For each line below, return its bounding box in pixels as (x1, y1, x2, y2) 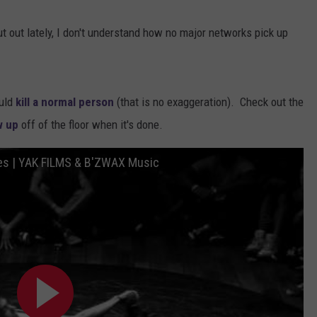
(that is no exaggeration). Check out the (114, 95, 304, 110)
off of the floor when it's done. (18, 117, 163, 132)
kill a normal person (13, 95, 114, 110)
